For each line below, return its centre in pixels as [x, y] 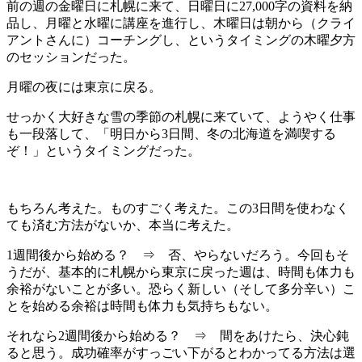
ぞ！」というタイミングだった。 [103, 150]
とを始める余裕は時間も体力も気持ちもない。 [142, 305]
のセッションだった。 [71, 57]
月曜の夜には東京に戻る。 [84, 86]
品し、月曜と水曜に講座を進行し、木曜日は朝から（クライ [181, 23]
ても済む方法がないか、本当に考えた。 [123, 225]
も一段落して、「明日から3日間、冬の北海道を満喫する [171, 133]
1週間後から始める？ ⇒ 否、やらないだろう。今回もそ [178, 255]
